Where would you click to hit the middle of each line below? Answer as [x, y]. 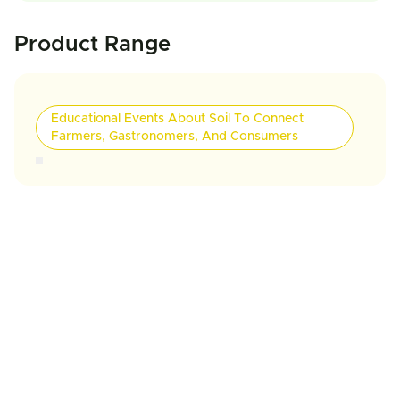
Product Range [92, 45]
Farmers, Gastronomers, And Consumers [175, 137]
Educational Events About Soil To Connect [177, 119]
